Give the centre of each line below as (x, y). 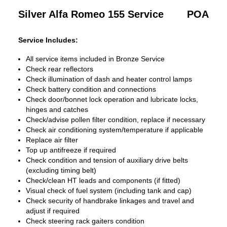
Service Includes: (48, 40)
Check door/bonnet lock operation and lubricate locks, (112, 99)
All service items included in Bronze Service (95, 59)
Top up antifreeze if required (71, 150)
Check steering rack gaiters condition (85, 221)
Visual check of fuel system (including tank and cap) (109, 191)
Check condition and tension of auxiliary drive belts (107, 160)
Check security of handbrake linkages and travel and (110, 201)
